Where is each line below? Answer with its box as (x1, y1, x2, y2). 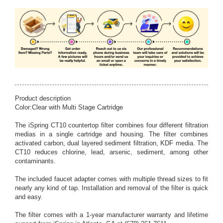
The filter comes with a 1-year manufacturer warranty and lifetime (15, 211, 208, 219)
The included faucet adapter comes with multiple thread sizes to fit (15, 175, 208, 183)
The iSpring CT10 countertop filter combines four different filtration (15, 121, 208, 129)
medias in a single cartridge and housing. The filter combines (15, 130, 208, 138)
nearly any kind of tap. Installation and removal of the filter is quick (15, 184, 208, 192)
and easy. (15, 193, 43, 201)
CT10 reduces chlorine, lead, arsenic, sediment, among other (15, 148, 208, 156)
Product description (15, 95, 71, 103)
